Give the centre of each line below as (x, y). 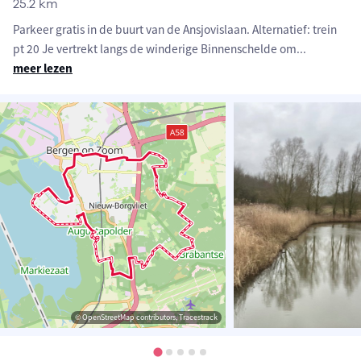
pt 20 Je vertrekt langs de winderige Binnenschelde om (155, 49)
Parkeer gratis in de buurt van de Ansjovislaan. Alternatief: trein (175, 30)
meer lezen (43, 68)
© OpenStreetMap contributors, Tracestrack (146, 317)
